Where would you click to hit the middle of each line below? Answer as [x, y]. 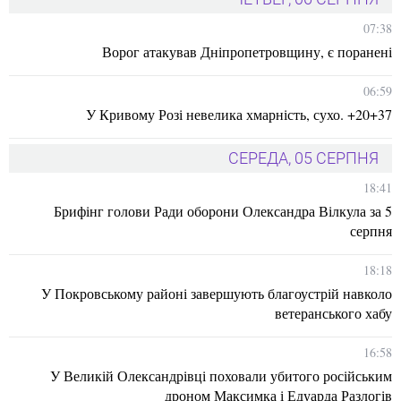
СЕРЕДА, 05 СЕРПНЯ [303, 158]
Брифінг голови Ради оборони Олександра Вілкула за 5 [223, 211]
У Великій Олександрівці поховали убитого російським [221, 375]
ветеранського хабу [333, 313]
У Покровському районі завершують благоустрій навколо [217, 293]
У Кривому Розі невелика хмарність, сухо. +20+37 [239, 114]
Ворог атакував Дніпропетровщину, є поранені [247, 51]
